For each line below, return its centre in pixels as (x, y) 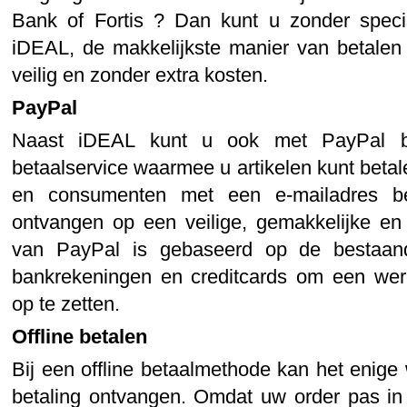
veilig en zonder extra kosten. (140, 74)
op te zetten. (66, 303)
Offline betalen (79, 336)
